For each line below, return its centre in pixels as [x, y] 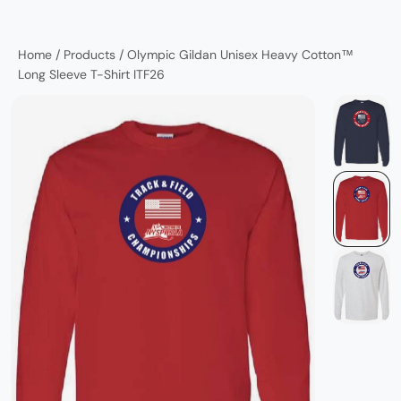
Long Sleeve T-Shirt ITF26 [91, 74]
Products [91, 54]
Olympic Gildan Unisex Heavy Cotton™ [240, 54]
